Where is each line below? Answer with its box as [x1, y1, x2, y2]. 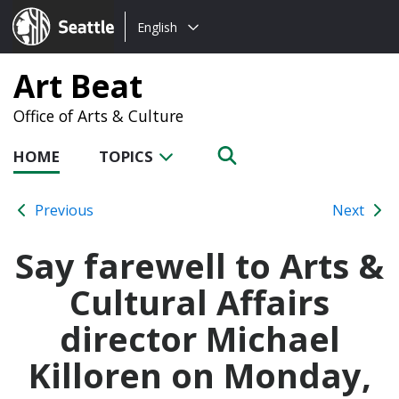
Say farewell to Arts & [15, 241, 384, 289]
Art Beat [13, 64, 142, 107]
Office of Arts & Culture [13, 105, 183, 126]
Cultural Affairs [69, 278, 330, 325]
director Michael [59, 314, 340, 362]
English [137, 18, 177, 36]
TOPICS [99, 146, 157, 167]
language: [125, 38, 191, 58]
